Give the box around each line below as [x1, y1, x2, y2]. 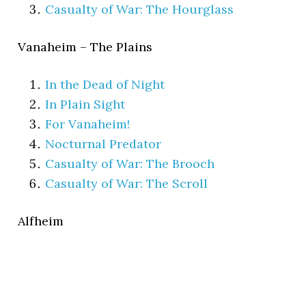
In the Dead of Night [45, 76, 165, 92]
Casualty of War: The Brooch [45, 155, 215, 171]
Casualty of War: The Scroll [45, 175, 208, 191]
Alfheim [18, 212, 64, 229]
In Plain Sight [45, 96, 126, 112]
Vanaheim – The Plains [18, 38, 153, 55]
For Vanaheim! [45, 115, 130, 132]
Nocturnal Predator [45, 135, 162, 152]
